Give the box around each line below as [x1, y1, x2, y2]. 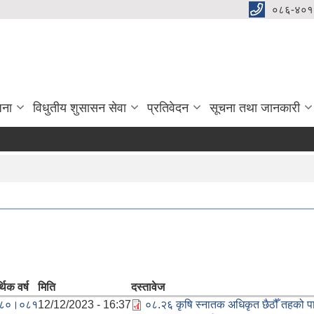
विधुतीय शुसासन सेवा [33, 101, 126, 115]
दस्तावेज [131, 280, 165, 293]
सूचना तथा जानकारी [210, 101, 300, 115]
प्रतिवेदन [147, 101, 189, 115]
